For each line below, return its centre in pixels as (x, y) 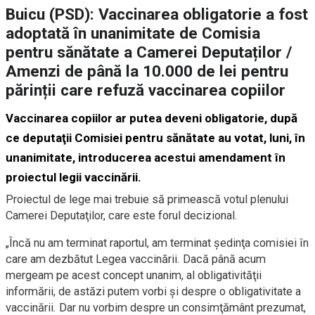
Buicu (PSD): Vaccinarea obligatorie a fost (157, 15)
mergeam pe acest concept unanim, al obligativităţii (134, 276)
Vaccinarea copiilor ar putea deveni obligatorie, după (152, 118)
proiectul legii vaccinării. (73, 178)
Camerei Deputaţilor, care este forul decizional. (122, 216)
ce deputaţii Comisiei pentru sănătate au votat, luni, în (155, 138)
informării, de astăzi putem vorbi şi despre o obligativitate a (153, 292)
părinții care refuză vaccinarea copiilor (146, 91)
